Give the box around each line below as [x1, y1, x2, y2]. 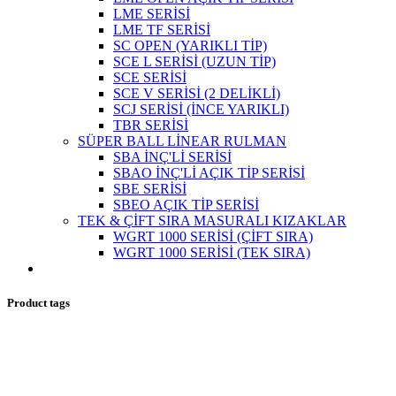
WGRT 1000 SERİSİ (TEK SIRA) [113, 245, 310, 261]
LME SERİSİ [113, 6, 190, 22]
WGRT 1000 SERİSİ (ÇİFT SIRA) [113, 229, 313, 245]
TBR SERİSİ [113, 118, 188, 133]
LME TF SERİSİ [113, 22, 210, 38]
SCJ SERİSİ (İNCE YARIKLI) [113, 102, 289, 118]
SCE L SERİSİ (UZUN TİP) [113, 54, 276, 70]
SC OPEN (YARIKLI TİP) [113, 38, 267, 54]
